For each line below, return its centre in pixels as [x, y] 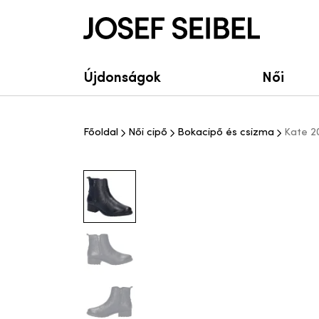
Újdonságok [122, 76]
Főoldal [101, 133]
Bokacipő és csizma [226, 133]
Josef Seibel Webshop [139, 25]
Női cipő [148, 133]
